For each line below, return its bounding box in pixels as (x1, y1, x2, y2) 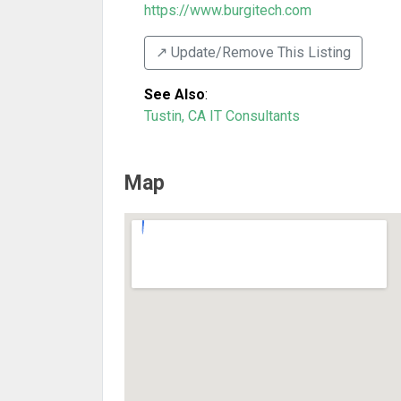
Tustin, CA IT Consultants (144, 107, 300, 124)
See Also (144, 86, 205, 103)
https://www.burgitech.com (144, 2, 311, 19)
